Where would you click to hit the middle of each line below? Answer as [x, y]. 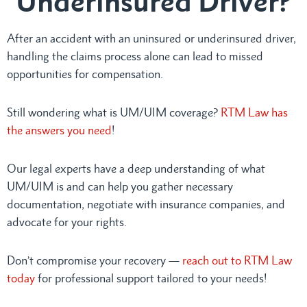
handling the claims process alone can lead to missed [135, 56]
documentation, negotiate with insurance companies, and [146, 204]
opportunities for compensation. [85, 74]
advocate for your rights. [67, 222]
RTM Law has [254, 112]
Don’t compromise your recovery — [93, 260]
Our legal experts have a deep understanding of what [136, 168]
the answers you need [59, 130]
